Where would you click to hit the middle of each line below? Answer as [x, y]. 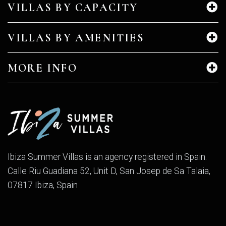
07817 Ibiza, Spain [43, 185]
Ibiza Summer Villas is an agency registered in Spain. [107, 157]
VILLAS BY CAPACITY [73, 8]
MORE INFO [42, 68]
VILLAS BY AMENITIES [76, 38]
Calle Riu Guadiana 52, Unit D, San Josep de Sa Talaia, [109, 171]
